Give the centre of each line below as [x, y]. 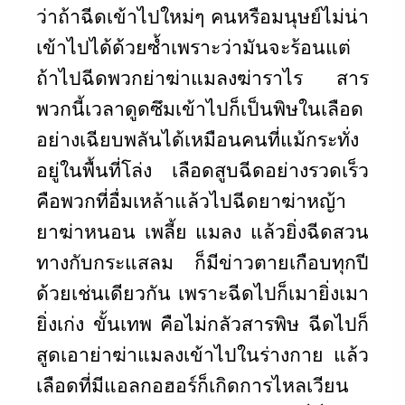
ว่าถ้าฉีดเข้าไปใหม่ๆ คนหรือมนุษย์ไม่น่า [202, 16]
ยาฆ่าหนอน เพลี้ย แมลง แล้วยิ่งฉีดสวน [202, 231]
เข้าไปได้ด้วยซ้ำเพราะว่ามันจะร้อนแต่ [193, 47]
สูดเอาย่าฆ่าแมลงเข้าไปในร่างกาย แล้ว [202, 354]
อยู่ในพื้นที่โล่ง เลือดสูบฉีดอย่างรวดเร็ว [202, 170]
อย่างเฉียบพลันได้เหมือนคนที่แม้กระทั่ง [198, 139]
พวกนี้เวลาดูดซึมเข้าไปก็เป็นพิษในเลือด [200, 108]
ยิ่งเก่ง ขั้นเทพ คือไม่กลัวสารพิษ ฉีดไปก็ [202, 323]
